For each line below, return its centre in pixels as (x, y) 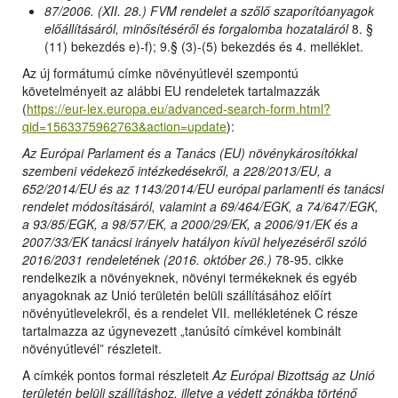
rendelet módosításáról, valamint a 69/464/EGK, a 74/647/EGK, (200, 207)
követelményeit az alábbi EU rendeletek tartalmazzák (171, 91)
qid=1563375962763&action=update (124, 127)
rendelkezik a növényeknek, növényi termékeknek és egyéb (190, 278)
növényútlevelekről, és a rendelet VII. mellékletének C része (190, 313)
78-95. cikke (308, 260)
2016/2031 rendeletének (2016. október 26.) (147, 260)
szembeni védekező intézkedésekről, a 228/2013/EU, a (177, 171)
